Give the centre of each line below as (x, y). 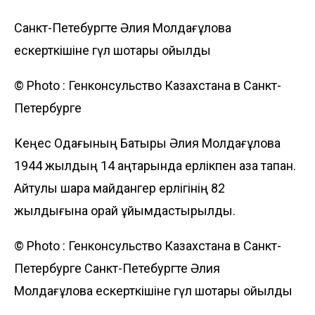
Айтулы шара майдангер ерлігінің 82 (120, 188)
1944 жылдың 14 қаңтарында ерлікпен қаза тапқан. (155, 165)
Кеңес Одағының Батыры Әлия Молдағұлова (147, 143)
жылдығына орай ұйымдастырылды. (125, 210)
